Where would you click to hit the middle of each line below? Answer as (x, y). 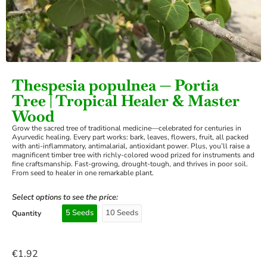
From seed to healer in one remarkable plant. (83, 173)
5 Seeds (80, 213)
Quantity (27, 213)
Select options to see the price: (65, 198)
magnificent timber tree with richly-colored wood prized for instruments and (133, 155)
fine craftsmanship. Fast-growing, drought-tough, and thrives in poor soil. (130, 164)
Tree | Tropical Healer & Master (126, 101)
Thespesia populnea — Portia (115, 85)
